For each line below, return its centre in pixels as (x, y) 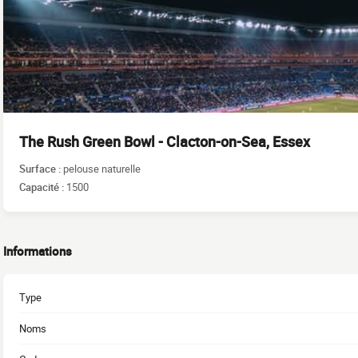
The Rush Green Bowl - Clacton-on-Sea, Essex (165, 141)
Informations (38, 251)
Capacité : (43, 187)
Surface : (41, 168)
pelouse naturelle (102, 168)
